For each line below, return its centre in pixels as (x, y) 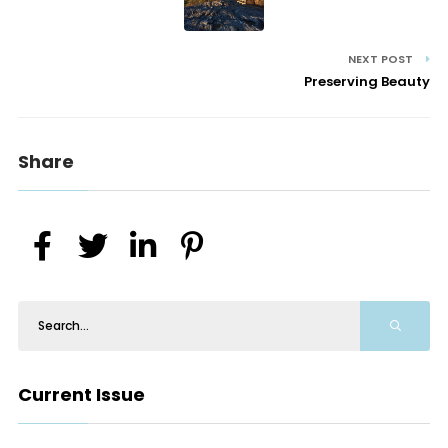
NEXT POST (382, 59)
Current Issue (81, 395)
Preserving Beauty (367, 82)
